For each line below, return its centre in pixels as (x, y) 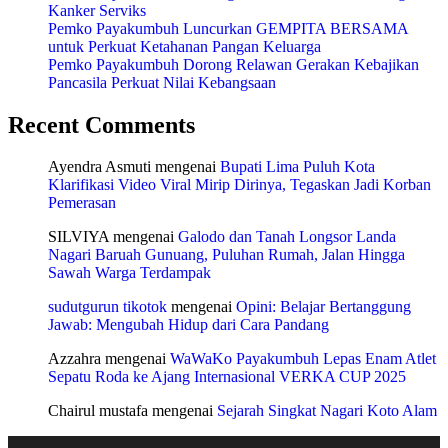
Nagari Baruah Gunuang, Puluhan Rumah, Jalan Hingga (226, 255)
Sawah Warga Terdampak (129, 273)
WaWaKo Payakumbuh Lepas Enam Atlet (303, 359)
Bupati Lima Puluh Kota (297, 167)
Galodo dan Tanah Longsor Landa (287, 237)
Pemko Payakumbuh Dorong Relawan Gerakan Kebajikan (233, 64)
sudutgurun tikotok (107, 307)
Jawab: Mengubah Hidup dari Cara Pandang (188, 325)
